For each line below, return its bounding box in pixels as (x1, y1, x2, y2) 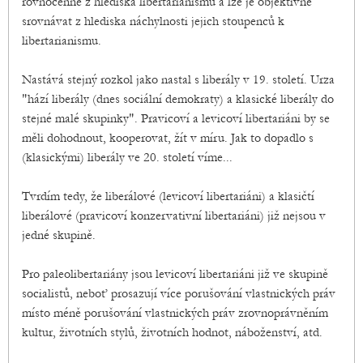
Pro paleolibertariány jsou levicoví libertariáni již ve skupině (22, 267, 328, 282)
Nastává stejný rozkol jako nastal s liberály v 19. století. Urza (22, 72, 335, 88)
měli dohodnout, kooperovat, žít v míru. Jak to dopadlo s (22, 130, 314, 146)
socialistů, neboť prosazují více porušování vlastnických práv (22, 286, 335, 301)
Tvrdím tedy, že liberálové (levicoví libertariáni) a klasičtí (22, 189, 314, 204)
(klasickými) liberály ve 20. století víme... (22, 150, 233, 165)
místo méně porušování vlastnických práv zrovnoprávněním (22, 305, 328, 321)
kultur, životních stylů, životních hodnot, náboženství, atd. (22, 325, 322, 340)
